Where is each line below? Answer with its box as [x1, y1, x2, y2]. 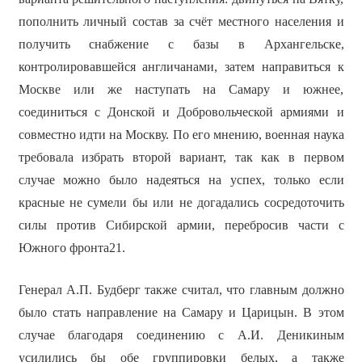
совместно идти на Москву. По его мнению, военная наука [18, 128, 344, 142]
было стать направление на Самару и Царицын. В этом [18, 305, 344, 320]
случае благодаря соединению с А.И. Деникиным [18, 328, 344, 343]
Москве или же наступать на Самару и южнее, [18, 82, 344, 97]
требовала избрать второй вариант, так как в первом [18, 150, 344, 165]
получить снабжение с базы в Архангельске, [18, 37, 344, 52]
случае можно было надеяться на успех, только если [18, 173, 344, 187]
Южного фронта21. [18, 241, 125, 255]
